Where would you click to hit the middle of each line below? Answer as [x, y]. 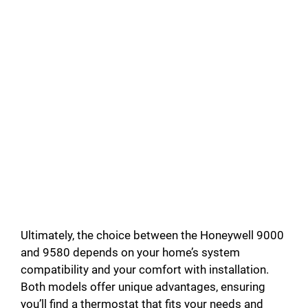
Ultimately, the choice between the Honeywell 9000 [152, 235]
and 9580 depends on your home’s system [130, 253]
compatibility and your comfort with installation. [145, 270]
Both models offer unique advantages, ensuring [143, 287]
